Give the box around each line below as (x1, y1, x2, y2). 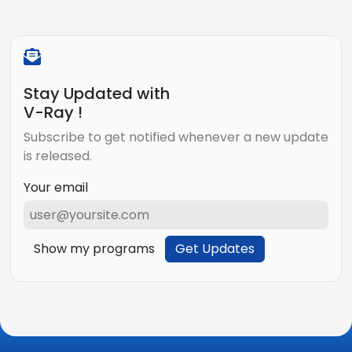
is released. (24, 147, 92, 166)
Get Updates (202, 240, 255, 258)
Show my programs (34, 240, 155, 258)
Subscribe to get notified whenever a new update (24, 128, 328, 147)
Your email (24, 178, 88, 197)
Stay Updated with (24, 82, 170, 105)
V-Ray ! (24, 101, 82, 124)
